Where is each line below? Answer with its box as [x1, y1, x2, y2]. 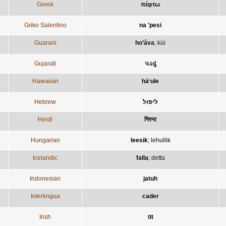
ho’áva [135, 39, 154, 46]
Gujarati [34, 60, 56, 67]
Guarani [34, 39, 56, 46]
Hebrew [34, 98, 56, 105]
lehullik [150, 136, 171, 144]
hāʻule [142, 77, 159, 85]
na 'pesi [139, 21, 161, 29]
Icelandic [33, 154, 58, 161]
